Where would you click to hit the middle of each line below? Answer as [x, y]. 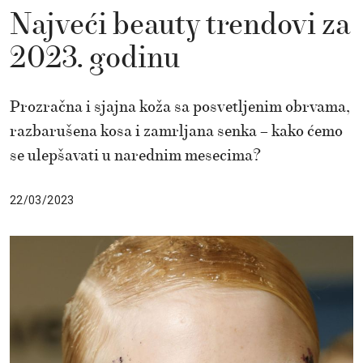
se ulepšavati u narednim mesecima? [135, 156]
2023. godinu [95, 59]
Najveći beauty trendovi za [180, 26]
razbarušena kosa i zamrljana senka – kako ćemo [176, 131]
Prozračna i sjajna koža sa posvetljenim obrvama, [180, 107]
